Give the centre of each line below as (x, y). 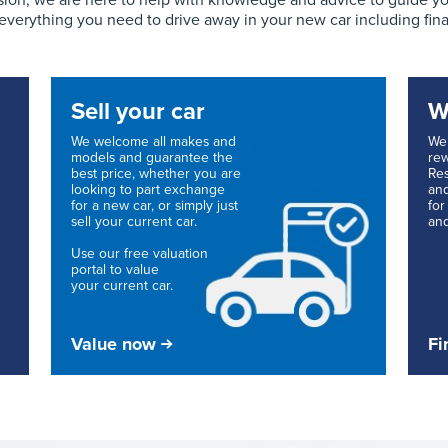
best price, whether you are (156, 174)
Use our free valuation (140, 254)
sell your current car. (134, 222)
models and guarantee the (152, 158)
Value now (114, 343)
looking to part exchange (148, 190)
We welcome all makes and (154, 142)
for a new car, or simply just (155, 206)
